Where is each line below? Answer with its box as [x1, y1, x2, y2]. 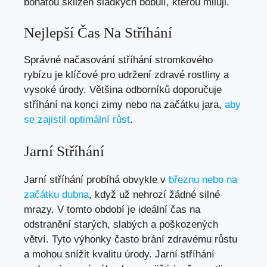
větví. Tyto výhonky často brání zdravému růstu [24, 233, 237, 245]
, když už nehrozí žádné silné [89, 188, 220, 200]
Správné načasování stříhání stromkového [24, 54, 213, 66]
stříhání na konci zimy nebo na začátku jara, [24, 99, 225, 111]
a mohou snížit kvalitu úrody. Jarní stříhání [24, 248, 215, 260]
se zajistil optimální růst [24, 114, 130, 126]
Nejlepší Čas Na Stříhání [24, 24, 172, 41]
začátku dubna [24, 188, 89, 200]
